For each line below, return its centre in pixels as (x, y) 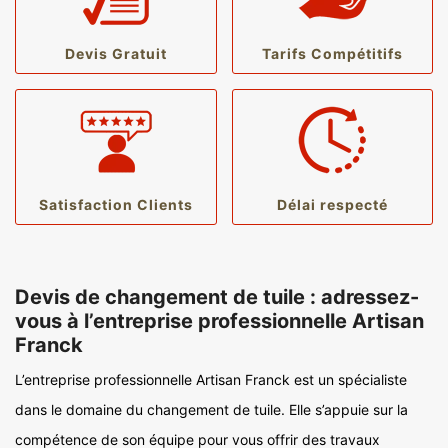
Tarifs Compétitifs (332, 53)
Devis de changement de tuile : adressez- (217, 297)
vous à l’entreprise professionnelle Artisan (219, 321)
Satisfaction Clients (115, 204)
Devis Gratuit (115, 53)
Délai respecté (332, 204)
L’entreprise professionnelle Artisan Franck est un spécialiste (211, 379)
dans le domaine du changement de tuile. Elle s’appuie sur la (211, 409)
